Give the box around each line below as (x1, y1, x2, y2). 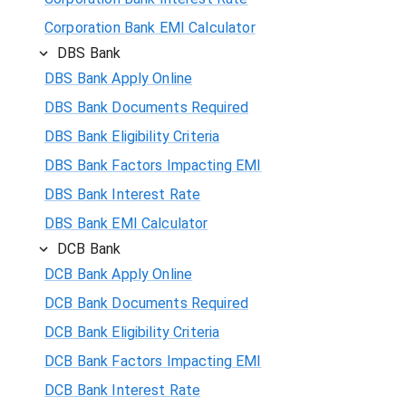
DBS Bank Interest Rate (44, 185, 201, 203)
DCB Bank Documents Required (44, 294, 249, 312)
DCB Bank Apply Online (44, 265, 193, 283)
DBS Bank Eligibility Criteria (44, 127, 220, 145)
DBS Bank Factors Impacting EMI (44, 156, 262, 174)
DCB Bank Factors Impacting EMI (44, 352, 262, 370)
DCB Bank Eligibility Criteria (44, 323, 220, 341)
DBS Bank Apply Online (44, 69, 193, 87)
